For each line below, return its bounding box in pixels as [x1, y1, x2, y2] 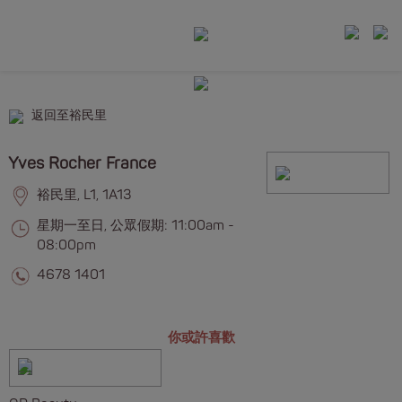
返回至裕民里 [31, 108, 107, 124]
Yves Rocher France [8, 153, 156, 174]
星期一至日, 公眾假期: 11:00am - [36, 216, 234, 234]
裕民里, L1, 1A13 [36, 187, 132, 204]
